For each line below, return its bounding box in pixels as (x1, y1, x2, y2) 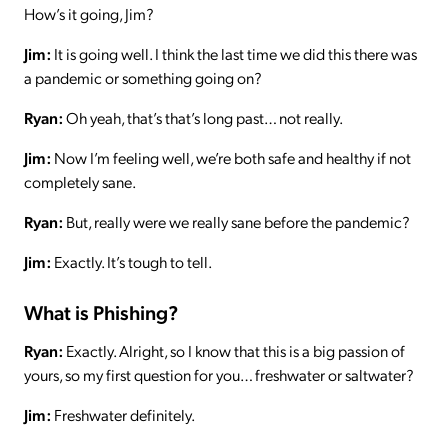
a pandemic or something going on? (24, 66, 262, 88)
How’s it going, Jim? (24, 2, 154, 24)
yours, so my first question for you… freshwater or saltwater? (24, 363, 414, 385)
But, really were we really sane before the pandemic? (63, 210, 410, 232)
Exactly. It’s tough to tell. (51, 250, 212, 272)
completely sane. (24, 170, 138, 192)
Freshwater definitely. (51, 403, 197, 425)
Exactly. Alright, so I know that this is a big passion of (63, 339, 405, 361)
